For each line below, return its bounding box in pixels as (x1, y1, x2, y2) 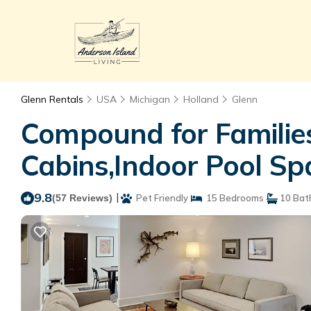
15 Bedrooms (202, 192, 264, 203)
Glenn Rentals (21, 93, 86, 106)
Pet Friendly (132, 192, 188, 203)
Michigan (130, 93, 170, 106)
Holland (183, 93, 219, 106)
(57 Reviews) (52, 192, 112, 203)
